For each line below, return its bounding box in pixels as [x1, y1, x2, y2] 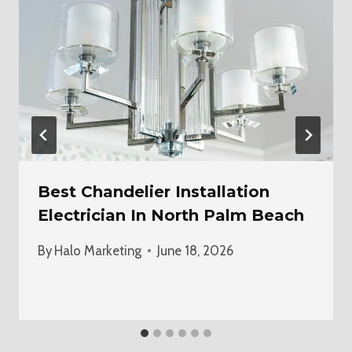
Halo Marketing [54, 242, 142, 258]
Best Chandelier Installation [38, 181, 269, 201]
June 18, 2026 [157, 242, 234, 258]
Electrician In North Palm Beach [38, 205, 304, 225]
